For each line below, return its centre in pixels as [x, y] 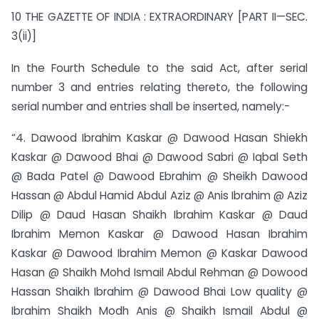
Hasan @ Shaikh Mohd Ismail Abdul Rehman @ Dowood [159, 273]
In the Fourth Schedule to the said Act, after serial [159, 68]
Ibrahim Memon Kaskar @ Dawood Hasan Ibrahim [159, 234]
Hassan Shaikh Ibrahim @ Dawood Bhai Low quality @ [159, 292]
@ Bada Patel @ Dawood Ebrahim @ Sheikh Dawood [159, 177]
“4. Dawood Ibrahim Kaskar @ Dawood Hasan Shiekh [159, 138]
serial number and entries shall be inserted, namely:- [151, 106]
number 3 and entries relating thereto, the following [159, 87]
